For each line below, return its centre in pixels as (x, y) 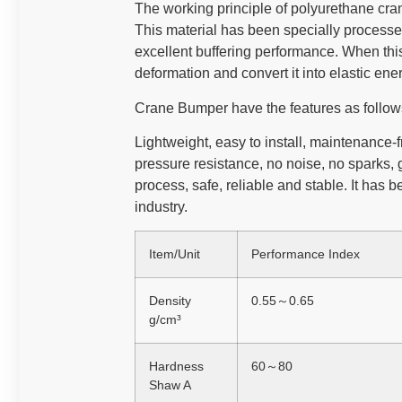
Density (170, 301)
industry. (161, 206)
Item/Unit (175, 254)
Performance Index (306, 254)
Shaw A (170, 385)
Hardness (176, 367)
